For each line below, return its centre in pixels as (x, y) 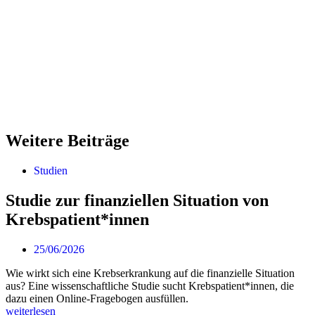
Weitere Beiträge (67, 141)
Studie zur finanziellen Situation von (137, 201)
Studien (51, 171)
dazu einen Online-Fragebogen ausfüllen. (97, 299)
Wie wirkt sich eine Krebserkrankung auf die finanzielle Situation (150, 274)
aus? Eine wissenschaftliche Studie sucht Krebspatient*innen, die (150, 286)
